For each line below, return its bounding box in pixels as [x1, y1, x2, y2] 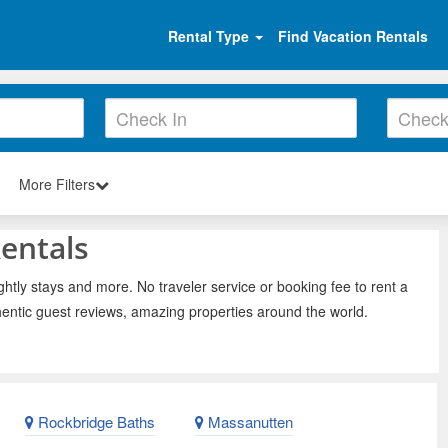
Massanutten [204, 411, 293, 433]
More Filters [19, 173, 95, 194]
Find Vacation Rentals [278, 25, 428, 46]
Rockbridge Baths [34, 411, 155, 433]
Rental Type [168, 25, 253, 46]
